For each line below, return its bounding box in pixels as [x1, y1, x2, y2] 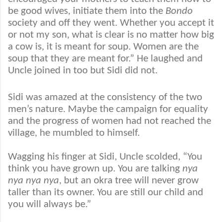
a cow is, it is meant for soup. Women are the [8, 42, 199, 53]
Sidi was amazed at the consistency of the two [8, 92, 202, 103]
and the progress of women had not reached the [8, 115, 211, 126]
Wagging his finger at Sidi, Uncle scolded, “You [8, 151, 202, 162]
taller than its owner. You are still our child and [8, 187, 203, 198]
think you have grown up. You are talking [8, 163, 182, 174]
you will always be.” [8, 199, 94, 210]
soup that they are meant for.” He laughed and [8, 54, 203, 64]
